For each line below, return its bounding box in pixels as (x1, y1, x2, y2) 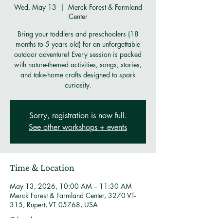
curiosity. (64, 80, 91, 90)
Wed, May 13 (14, 2, 56, 12)
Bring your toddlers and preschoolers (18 (17, 29, 139, 38)
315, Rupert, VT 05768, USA (10, 200, 98, 209)
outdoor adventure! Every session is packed (14, 50, 142, 59)
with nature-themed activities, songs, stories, (14, 60, 142, 69)
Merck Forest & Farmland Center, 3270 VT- (10, 191, 136, 200)
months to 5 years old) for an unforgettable (16, 39, 140, 49)
